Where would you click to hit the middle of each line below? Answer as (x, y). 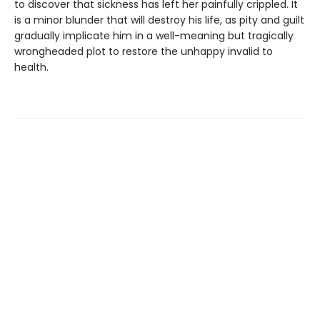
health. (31, 67)
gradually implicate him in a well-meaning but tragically (154, 35)
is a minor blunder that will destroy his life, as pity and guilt (159, 20)
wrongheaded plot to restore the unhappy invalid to (144, 51)
